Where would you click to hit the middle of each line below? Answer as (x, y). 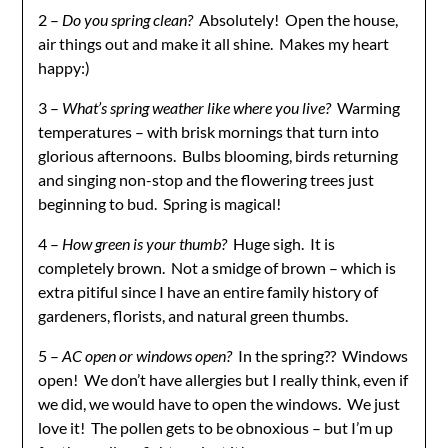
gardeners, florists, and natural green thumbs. (193, 315)
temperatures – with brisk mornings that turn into (209, 131)
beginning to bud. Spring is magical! (160, 203)
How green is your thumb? (145, 243)
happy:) (64, 67)
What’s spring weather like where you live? (197, 107)
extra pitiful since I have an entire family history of (208, 291)
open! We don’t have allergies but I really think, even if (223, 379)
